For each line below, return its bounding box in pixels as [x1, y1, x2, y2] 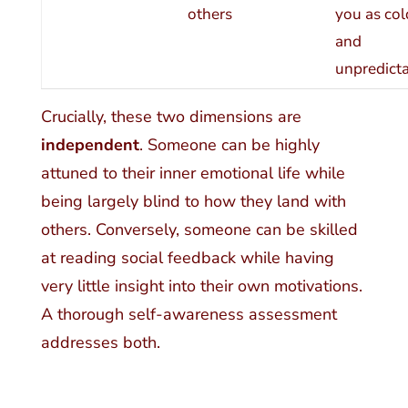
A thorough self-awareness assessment [40, 303, 337, 326]
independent [40, 134, 139, 157]
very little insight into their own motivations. [40, 275, 362, 298]
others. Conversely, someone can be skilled [40, 219, 358, 241]
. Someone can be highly [138, 134, 320, 157]
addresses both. [40, 331, 160, 354]
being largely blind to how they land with [40, 190, 346, 213]
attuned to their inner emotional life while [40, 162, 345, 185]
